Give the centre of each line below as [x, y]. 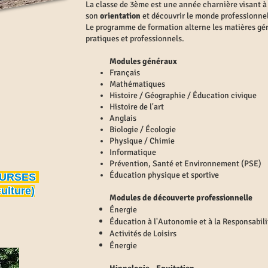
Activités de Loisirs [143, 234]
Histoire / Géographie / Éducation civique [183, 95]
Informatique [133, 152]
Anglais [123, 118]
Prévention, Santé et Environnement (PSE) [185, 164]
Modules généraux [144, 61]
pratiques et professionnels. [135, 39]
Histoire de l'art [137, 107]
